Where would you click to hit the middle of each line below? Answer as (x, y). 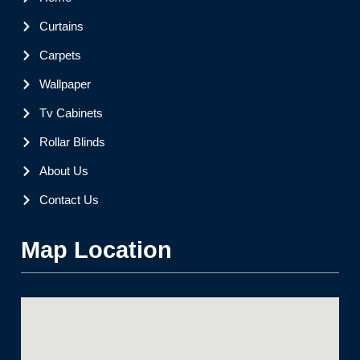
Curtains (61, 26)
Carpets (60, 55)
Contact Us (69, 200)
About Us (63, 171)
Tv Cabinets (71, 113)
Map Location (96, 250)
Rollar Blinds (72, 142)
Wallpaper (65, 84)
